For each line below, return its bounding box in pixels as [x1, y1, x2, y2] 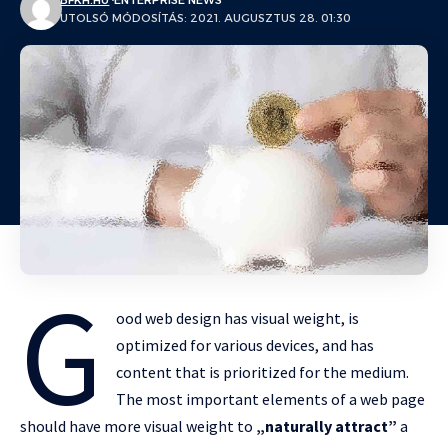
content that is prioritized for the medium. [116, 361, 410, 382]
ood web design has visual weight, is [116, 307, 360, 328]
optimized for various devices [116, 334, 316, 355]
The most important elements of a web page [116, 388, 426, 409]
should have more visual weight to [20, 415, 256, 436]
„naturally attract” [256, 415, 397, 436]
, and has [315, 334, 375, 355]
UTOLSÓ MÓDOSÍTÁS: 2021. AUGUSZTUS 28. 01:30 [60, 11, 352, 25]
